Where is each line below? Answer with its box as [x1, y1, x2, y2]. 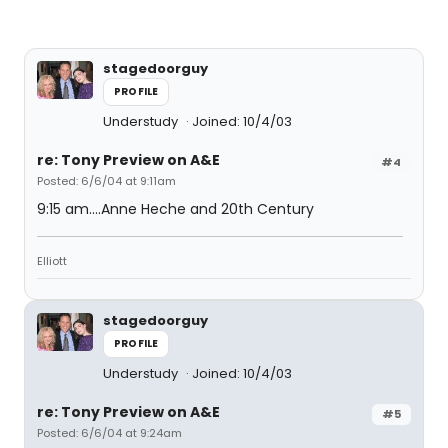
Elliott [37, 253, 67, 269]
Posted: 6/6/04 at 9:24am [37, 425, 182, 441]
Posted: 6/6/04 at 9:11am [37, 173, 176, 189]
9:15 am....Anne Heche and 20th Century [37, 199, 314, 219]
